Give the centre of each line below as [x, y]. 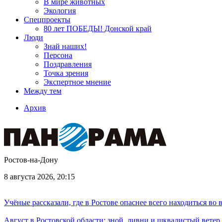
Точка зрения [66, 73]
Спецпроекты [47, 20]
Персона [58, 55]
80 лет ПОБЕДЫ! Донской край [98, 28]
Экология [60, 11]
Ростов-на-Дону [31, 160]
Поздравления [68, 64]
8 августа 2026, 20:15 [39, 177]
